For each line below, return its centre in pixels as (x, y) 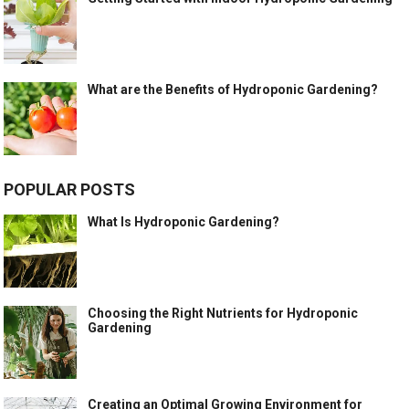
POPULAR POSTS (70, 190)
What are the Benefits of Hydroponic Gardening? (233, 90)
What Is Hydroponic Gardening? (184, 222)
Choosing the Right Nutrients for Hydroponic (223, 314)
